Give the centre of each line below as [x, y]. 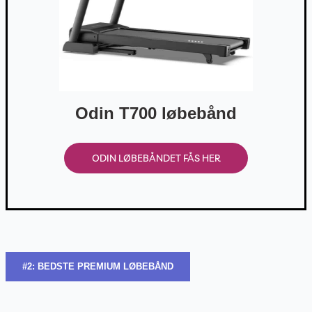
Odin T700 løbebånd [156, 114]
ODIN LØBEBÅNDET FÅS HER [156, 158]
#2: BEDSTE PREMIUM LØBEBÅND [97, 267]
